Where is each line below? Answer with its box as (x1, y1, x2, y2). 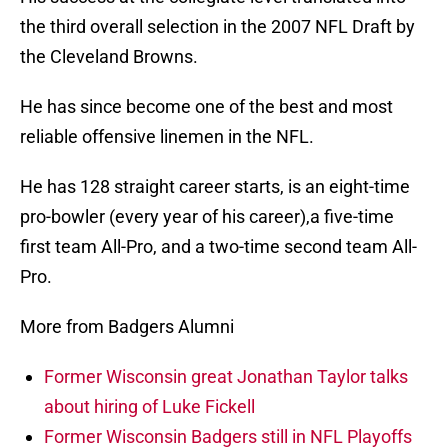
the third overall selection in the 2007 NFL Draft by (20, 16, 415, 38)
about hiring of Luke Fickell (44, 396, 255, 418)
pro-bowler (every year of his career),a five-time (20, 206, 394, 228)
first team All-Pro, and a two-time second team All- (20, 236, 417, 258)
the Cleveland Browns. (20, 46, 198, 68)
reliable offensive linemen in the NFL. (20, 126, 314, 148)
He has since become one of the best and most (20, 96, 393, 118)
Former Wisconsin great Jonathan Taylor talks (44, 366, 408, 388)
